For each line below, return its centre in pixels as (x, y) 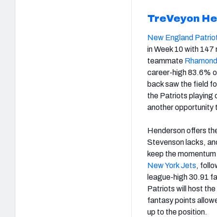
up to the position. (177, 212)
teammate (166, 61)
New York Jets (172, 165)
